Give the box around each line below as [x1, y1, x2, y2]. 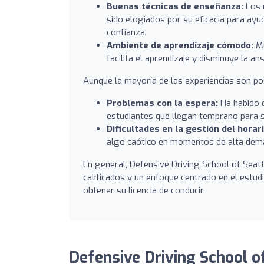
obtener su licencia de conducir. [83, 184, 205, 196]
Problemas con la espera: [107, 97, 218, 109]
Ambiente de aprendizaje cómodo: [107, 39, 253, 51]
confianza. [107, 26, 147, 38]
